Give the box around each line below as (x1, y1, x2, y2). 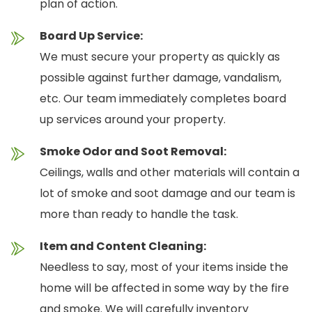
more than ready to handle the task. (40, 206, 238, 223)
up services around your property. (40, 111, 226, 128)
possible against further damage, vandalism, (40, 70, 281, 86)
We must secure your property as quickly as (40, 49, 280, 65)
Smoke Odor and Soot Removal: (40, 143, 226, 160)
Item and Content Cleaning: (40, 238, 206, 255)
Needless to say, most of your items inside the (40, 259, 288, 276)
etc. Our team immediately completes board (40, 91, 286, 107)
